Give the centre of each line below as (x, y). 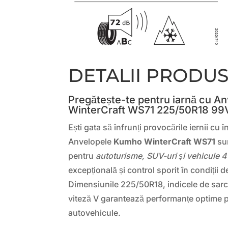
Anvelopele (91, 142)
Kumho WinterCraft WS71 (165, 142)
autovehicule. (95, 213)
